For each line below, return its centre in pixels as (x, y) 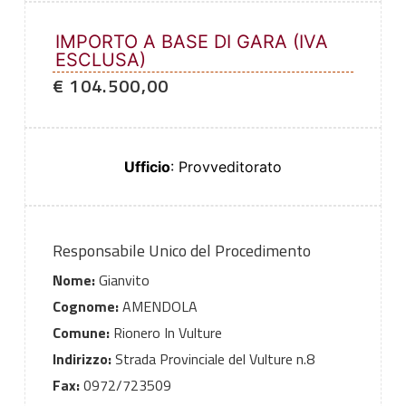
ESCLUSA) (100, 60)
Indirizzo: (82, 359)
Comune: (81, 333)
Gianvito (122, 280)
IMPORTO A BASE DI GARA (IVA (191, 42)
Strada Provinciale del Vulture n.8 (213, 359)
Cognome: (85, 307)
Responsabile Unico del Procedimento (181, 251)
